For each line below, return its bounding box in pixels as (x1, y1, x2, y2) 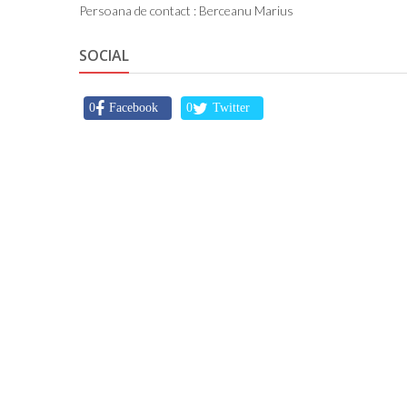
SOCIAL (79, 45, 130, 66)
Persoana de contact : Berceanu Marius (79, 3, 294, 19)
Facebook (109, 101, 159, 115)
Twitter (213, 101, 251, 115)
